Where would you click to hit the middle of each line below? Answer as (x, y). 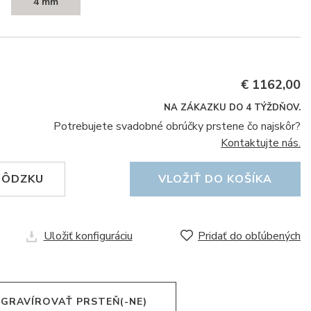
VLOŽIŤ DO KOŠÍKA (215, 179)
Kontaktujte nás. (261, 143)
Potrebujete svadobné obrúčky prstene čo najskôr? (177, 126)
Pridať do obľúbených (249, 236)
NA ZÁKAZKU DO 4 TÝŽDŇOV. (232, 108)
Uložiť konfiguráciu (88, 236)
